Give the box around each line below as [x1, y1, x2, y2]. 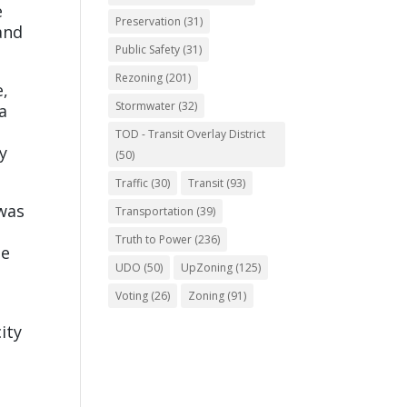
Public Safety [115, 42, 181, 57]
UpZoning [181, 260, 233, 275]
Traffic [115, 175, 149, 191]
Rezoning [115, 70, 164, 85]
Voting [115, 288, 149, 303]
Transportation [115, 203, 194, 219]
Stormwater [115, 98, 176, 114]
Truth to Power [115, 232, 193, 247]
